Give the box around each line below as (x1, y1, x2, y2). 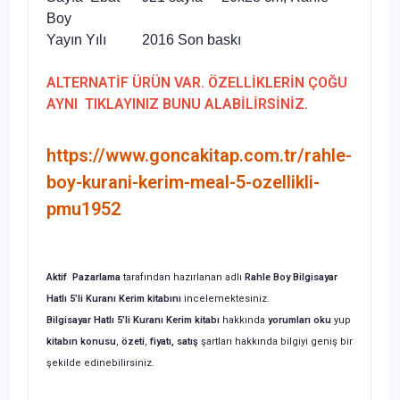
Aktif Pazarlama (46, 271, 121, 283)
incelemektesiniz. (181, 292, 270, 304)
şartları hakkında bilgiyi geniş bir (198, 335, 353, 347)
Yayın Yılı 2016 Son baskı (46, 31, 241, 47)
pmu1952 (46, 197, 121, 220)
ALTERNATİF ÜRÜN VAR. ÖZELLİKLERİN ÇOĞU (46, 73, 347, 91)
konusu (80, 335, 116, 347)
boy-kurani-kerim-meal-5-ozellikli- (46, 171, 320, 193)
